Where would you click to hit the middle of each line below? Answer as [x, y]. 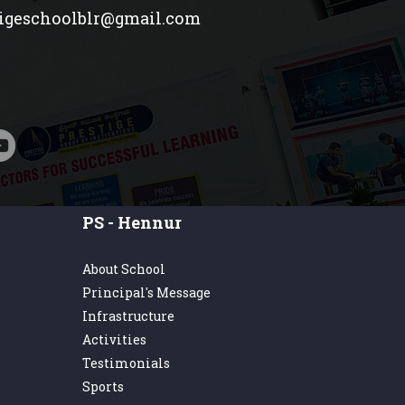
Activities [114, 339]
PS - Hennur [132, 222]
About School [124, 269]
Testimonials [126, 363]
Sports [103, 386]
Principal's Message [146, 292]
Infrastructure [128, 316]
